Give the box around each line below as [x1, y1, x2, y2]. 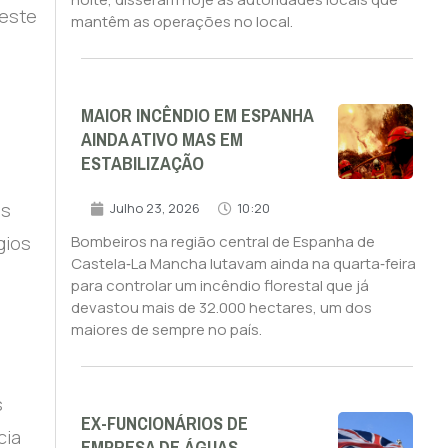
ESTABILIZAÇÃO [80, 147, 204, 182]
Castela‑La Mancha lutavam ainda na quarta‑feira [70, 253, 416, 275]
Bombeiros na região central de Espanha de [70, 231, 375, 253]
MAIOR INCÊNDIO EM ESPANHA [80, 99, 313, 134]
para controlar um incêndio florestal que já [70, 275, 369, 297]
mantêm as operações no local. [70, 11, 293, 33]
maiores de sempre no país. [70, 319, 262, 341]
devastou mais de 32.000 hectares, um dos [70, 297, 372, 319]
